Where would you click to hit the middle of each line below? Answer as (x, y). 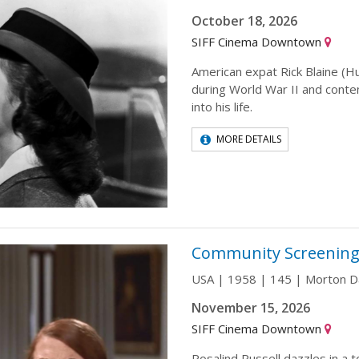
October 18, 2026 (244, 20)
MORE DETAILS (249, 139)
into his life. (222, 106)
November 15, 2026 (251, 307)
